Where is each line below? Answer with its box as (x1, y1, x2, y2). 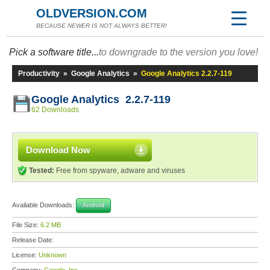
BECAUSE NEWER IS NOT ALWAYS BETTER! (36, 22, 167, 29)
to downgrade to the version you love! (99, 47, 258, 57)
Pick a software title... (9, 47, 99, 57)
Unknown (39, 251, 66, 259)
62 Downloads (31, 105, 79, 114)
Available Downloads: (12, 201, 76, 209)
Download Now (26, 145, 90, 155)
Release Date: (12, 236, 55, 243)
